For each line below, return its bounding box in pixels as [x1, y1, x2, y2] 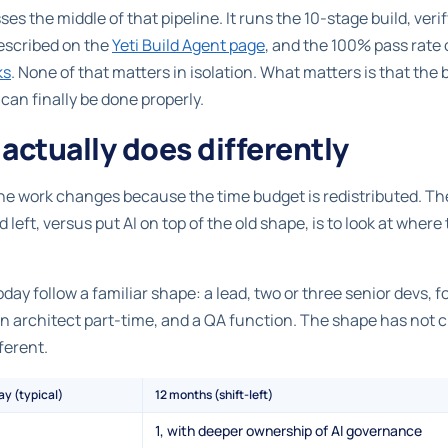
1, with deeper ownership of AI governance [155, 420, 422, 440]
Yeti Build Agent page [112, 33, 265, 56]
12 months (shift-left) [155, 385, 273, 403]
